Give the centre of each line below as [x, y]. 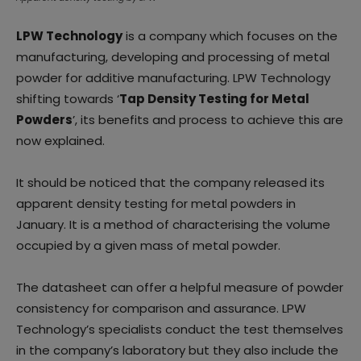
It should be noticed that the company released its [170, 183]
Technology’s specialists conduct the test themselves [180, 330]
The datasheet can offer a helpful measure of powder [180, 288]
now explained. [60, 141]
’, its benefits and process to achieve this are [208, 120]
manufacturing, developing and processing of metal [173, 57]
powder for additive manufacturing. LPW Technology [173, 78]
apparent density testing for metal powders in [156, 204]
